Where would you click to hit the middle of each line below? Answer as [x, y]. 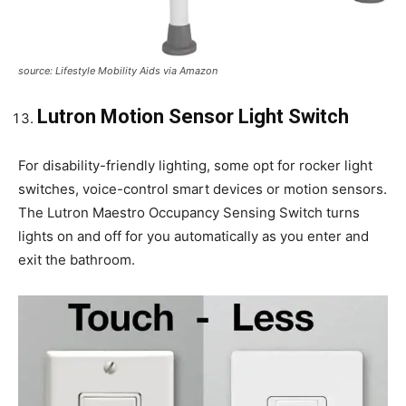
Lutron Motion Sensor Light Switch [193, 117]
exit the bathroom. [77, 260]
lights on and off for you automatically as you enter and [193, 237]
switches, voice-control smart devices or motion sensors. [203, 189]
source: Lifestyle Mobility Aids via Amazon [118, 71]
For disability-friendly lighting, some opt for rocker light [195, 166]
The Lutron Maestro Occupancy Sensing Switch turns [189, 213]
